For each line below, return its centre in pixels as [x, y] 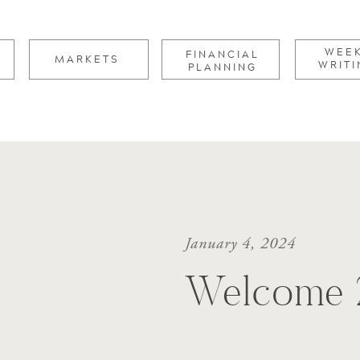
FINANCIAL [223, 55]
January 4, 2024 [240, 244]
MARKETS [87, 59]
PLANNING [223, 67]
